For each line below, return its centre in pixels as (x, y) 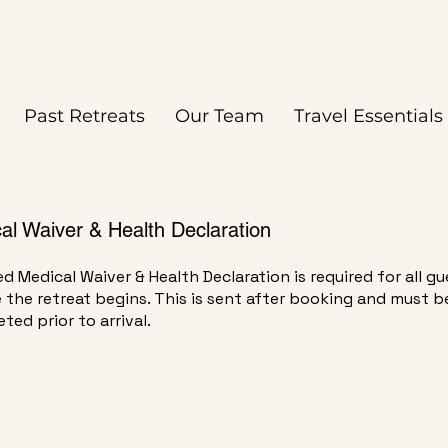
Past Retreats (84, 116)
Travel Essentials (368, 116)
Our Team (219, 116)
